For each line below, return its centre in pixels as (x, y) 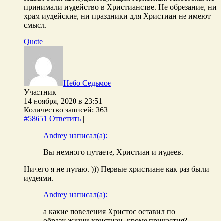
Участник (40, 92)
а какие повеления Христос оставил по (109, 211)
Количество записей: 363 (66, 110)
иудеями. (39, 178)
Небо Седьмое (87, 83)
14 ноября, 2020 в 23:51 (63, 101)
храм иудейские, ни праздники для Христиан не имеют (117, 16)
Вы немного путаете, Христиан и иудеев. (113, 152)
